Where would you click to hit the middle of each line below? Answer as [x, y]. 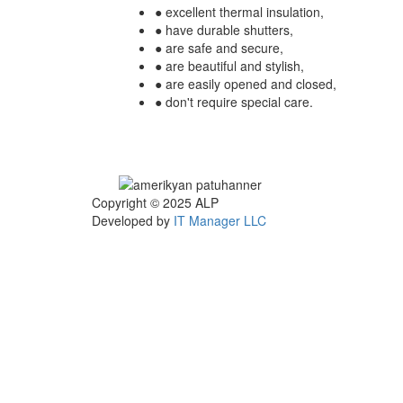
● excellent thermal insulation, [239, 11]
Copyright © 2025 [143, 202]
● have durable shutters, [224, 29]
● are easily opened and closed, [246, 83]
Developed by [133, 220]
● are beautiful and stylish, [229, 65]
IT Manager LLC [220, 220]
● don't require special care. [234, 101]
